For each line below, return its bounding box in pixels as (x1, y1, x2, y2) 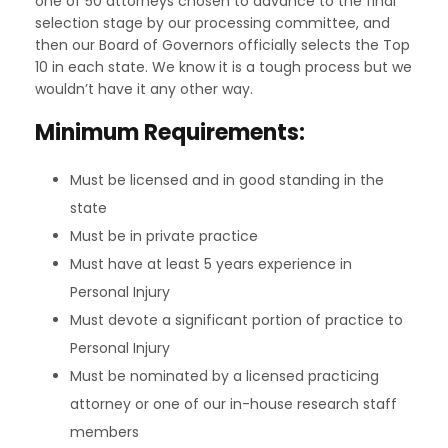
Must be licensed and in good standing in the (70, 170, 384, 190)
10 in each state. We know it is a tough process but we (35, 57, 412, 77)
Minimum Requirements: (35, 117, 305, 148)
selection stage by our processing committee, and (35, 13, 390, 33)
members (70, 422, 139, 442)
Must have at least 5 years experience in (70, 254, 352, 274)
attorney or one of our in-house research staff (70, 394, 397, 414)
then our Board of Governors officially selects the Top (35, 35, 410, 55)
